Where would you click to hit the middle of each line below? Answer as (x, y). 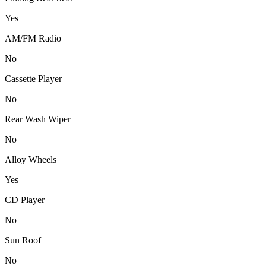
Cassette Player (33, 78)
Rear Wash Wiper (38, 119)
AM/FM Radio (33, 38)
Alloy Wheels (31, 159)
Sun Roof (23, 240)
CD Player (25, 199)
